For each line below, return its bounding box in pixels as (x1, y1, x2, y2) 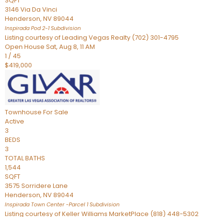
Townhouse (5, 108, 42, 117)
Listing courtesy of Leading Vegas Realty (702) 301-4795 (5, 33, 179, 42)
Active (5, 117, 24, 126)
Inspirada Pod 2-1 (5, 25, 49, 32)
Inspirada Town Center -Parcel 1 (5, 201, 88, 208)
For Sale (43, 108, 68, 117)
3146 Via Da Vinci (5, 5, 57, 14)
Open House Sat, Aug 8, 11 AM (5, 42, 95, 51)
